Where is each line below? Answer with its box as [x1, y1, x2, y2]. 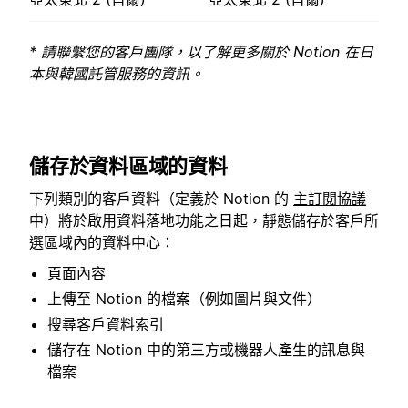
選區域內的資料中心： [29, 232, 175, 251]
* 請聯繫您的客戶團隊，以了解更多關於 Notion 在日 [29, 43, 373, 62]
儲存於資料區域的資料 [29, 153, 228, 178]
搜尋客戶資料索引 [47, 315, 164, 334]
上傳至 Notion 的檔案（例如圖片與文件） [47, 290, 321, 309]
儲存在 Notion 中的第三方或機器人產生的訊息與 [47, 341, 365, 360]
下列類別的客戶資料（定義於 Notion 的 [29, 189, 293, 208]
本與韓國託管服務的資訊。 [29, 65, 204, 84]
